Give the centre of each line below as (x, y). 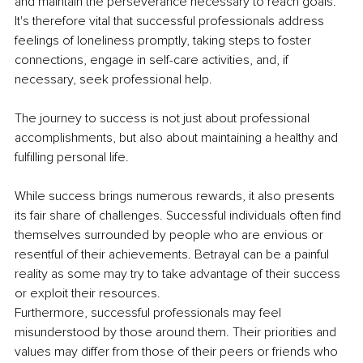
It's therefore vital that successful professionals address (171, 21)
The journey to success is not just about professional (164, 119)
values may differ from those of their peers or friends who (178, 352)
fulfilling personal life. (72, 158)
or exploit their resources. (88, 294)
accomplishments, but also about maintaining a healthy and (178, 138)
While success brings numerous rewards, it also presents (176, 196)
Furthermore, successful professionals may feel (149, 313)
